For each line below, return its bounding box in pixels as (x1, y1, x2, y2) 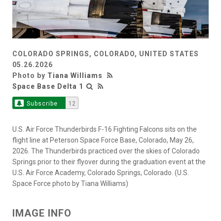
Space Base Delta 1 (12, 82, 83, 91)
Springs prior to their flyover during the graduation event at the (12, 158, 206, 166)
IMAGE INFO (12, 207, 72, 220)
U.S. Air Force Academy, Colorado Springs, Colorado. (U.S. (12, 169, 189, 177)
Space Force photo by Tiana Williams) (12, 180, 128, 188)
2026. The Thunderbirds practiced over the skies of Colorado (12, 147, 200, 155)
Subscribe (26, 100, 58, 108)
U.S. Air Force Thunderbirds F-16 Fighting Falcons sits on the (12, 125, 197, 134)
